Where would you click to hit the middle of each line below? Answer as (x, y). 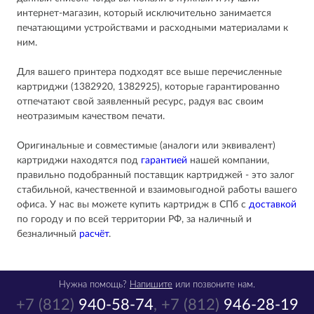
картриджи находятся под (79, 161)
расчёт (94, 234)
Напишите (151, 285)
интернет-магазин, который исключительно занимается (144, 13)
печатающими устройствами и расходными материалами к (152, 28)
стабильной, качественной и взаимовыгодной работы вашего (157, 190)
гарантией (164, 161)
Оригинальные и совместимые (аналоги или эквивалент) (146, 146)
